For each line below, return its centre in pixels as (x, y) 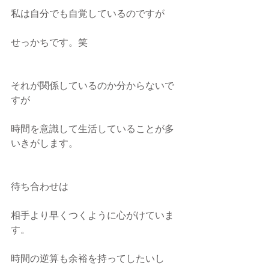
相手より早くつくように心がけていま (92, 216)
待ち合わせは (40, 187)
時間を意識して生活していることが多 (92, 130)
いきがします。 (44, 144)
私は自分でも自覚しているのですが (88, 14)
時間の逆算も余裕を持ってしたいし (88, 259)
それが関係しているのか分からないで (92, 86)
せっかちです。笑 (49, 43)
